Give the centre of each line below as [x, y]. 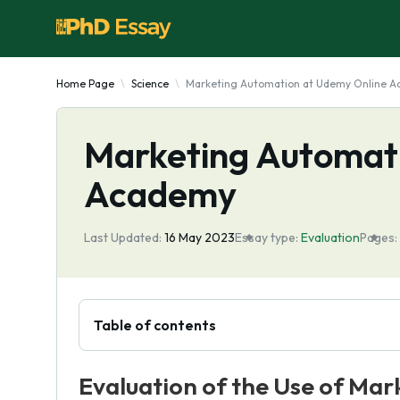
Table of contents [155, 325]
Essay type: [267, 237]
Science [150, 83]
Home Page [85, 83]
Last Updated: [123, 237]
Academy [160, 194]
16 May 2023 [200, 237]
